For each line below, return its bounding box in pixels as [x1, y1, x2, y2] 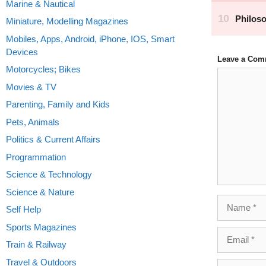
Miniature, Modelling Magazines [6, 16, 128, 26]
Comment [217, 68, 255, 79]
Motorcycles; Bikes [6, 64, 81, 74]
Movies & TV [6, 81, 56, 92]
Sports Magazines [6, 221, 77, 232]
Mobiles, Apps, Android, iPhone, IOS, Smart [6, 33, 175, 44]
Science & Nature [6, 186, 74, 197]
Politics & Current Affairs [6, 134, 100, 144]
